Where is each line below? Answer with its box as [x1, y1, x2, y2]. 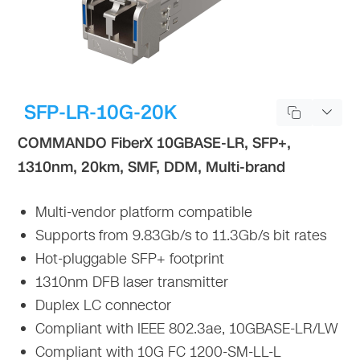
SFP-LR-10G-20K [24, 98, 178, 126]
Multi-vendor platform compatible [31, 201, 253, 223]
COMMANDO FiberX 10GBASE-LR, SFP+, [18, 133, 292, 153]
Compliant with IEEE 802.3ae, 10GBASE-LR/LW [31, 317, 339, 339]
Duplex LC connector [31, 294, 172, 316]
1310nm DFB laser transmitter [31, 271, 229, 292]
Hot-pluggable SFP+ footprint [31, 247, 225, 269]
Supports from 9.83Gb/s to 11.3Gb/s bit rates [31, 224, 327, 246]
